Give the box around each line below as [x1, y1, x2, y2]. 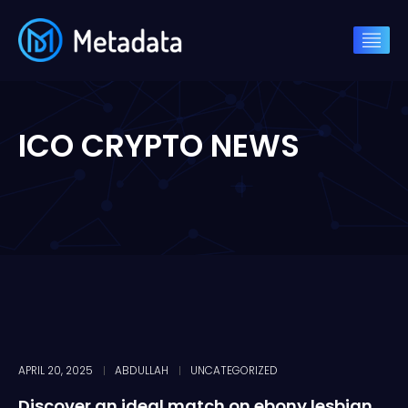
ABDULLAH [115, 362, 168, 378]
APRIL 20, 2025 [18, 362, 93, 378]
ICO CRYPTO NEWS [18, 123, 300, 168]
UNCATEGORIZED [190, 362, 278, 378]
